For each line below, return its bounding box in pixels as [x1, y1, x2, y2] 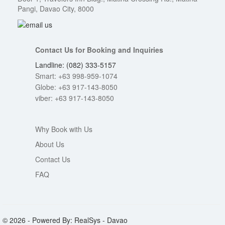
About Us [35, 139, 64, 149]
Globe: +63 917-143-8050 [35, 81, 118, 92]
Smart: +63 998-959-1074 [35, 70, 118, 81]
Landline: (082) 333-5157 [35, 59, 116, 70]
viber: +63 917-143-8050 [35, 92, 114, 103]
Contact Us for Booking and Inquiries [35, 44, 163, 55]
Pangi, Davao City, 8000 [18, 3, 94, 14]
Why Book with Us [35, 124, 92, 134]
